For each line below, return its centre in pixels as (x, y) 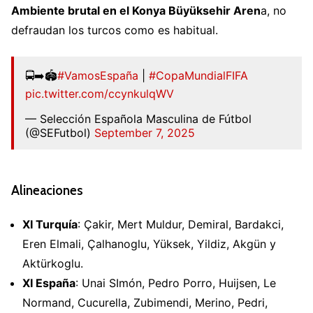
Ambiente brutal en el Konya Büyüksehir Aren (136, 10)
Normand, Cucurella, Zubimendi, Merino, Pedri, (145, 303)
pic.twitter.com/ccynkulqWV (100, 93)
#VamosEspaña (98, 75)
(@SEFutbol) (60, 132)
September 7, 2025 (145, 132)
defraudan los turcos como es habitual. (115, 30)
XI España (49, 283)
